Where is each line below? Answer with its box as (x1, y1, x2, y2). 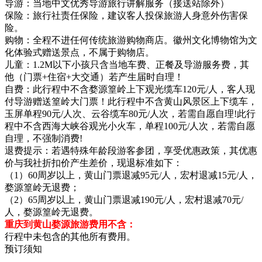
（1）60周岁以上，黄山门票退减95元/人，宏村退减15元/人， (5, 170, 257, 180)
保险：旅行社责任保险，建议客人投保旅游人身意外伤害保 (5, 10, 248, 20)
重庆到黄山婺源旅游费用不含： (5, 219, 136, 229)
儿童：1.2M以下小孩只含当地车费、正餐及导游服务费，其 (5, 59, 249, 70)
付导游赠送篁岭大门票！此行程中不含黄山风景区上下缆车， (5, 96, 257, 106)
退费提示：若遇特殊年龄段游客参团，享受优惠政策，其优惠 (5, 145, 257, 156)
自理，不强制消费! (5, 133, 82, 143)
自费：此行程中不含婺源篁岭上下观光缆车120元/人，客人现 (5, 84, 255, 94)
